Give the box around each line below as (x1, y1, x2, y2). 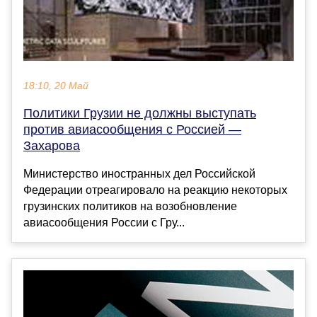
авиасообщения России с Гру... (23, 217, 185, 229)
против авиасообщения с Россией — (23, 122, 241, 137)
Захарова (23, 139, 80, 154)
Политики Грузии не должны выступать (23, 106, 256, 121)
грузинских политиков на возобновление (23, 200, 237, 213)
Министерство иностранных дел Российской (23, 168, 255, 180)
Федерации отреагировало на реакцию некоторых (23, 184, 287, 197)
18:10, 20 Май (23, 81, 88, 92)
